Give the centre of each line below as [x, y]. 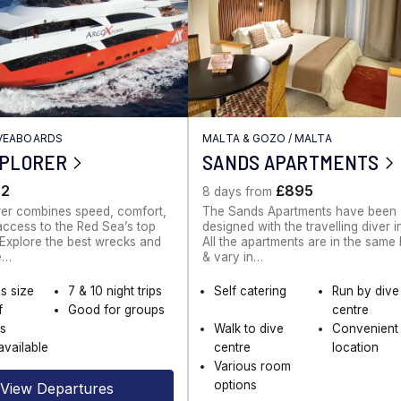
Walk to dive [249, 329]
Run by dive [365, 291]
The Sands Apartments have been [300, 212]
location [355, 348]
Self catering [251, 291]
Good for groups [117, 310]
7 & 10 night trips [115, 291]
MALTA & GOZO [244, 138]
